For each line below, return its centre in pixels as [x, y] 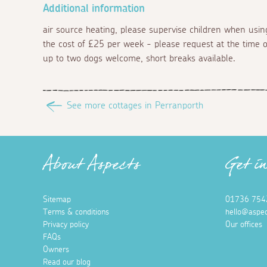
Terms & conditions [76, 212]
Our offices [244, 224]
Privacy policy [66, 224]
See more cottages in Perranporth [135, 105]
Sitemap [57, 199]
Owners [56, 249]
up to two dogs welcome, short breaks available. [139, 58]
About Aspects [91, 168]
